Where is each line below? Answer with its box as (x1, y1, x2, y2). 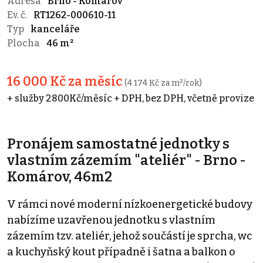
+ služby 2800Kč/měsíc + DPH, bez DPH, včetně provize (7, 92, 254, 104)
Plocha (7, 37, 42, 49)
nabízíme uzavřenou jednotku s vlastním (7, 213, 215, 227)
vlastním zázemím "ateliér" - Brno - (7, 151, 246, 168)
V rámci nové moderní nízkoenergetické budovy (7, 197, 252, 211)
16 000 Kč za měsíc (7, 73, 124, 89)
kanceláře (31, 23, 80, 35)
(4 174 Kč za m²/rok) (124, 77, 202, 88)
